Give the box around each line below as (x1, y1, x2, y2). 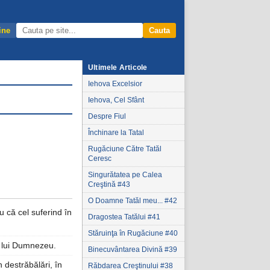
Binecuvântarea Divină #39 (88, 245, 177, 254)
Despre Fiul (88, 112, 126, 121)
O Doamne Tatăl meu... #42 (88, 196, 177, 205)
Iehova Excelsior (88, 80, 142, 88)
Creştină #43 (88, 180, 130, 189)
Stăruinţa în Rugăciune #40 (88, 229, 178, 237)
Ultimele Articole (88, 63, 148, 72)
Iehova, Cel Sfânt (88, 96, 144, 104)
